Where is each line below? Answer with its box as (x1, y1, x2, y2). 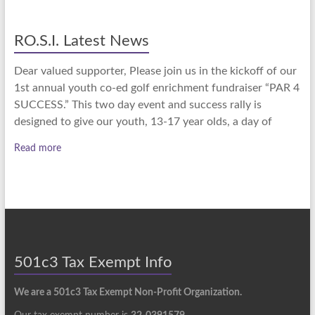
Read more (13, 143, 61, 153)
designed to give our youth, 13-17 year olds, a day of (13, 116, 272, 127)
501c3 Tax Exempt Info (13, 255, 172, 270)
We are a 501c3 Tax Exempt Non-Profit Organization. (13, 288, 242, 297)
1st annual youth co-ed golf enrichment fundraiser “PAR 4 (13, 82, 300, 94)
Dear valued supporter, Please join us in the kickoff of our (13, 65, 297, 77)
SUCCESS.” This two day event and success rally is (13, 99, 262, 110)
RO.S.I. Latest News (13, 33, 149, 49)
